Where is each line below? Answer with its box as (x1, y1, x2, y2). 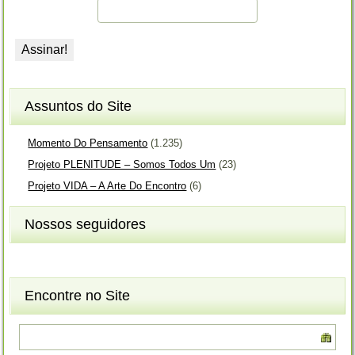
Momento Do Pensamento (28, 137, 148, 150)
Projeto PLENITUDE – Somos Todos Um (28, 158, 216, 171)
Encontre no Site (25, 288, 131, 304)
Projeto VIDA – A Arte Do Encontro (28, 180, 187, 193)
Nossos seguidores (25, 216, 147, 233)
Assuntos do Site (25, 98, 132, 115)
